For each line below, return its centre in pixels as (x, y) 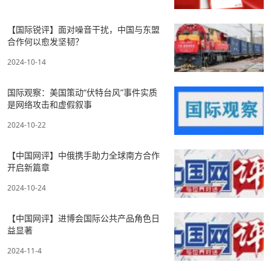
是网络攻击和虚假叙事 (50, 104)
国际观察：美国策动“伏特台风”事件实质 (82, 92)
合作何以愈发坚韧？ (45, 41)
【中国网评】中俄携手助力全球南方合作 (83, 155)
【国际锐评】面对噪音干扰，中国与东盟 (83, 29)
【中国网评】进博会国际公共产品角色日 (83, 218)
